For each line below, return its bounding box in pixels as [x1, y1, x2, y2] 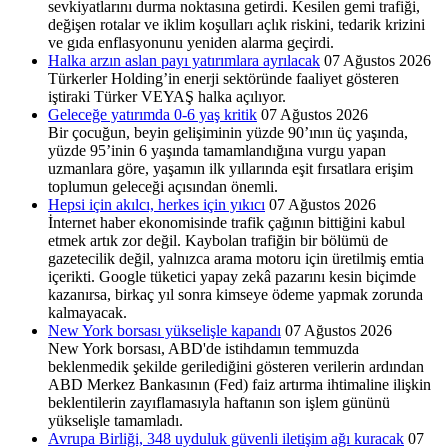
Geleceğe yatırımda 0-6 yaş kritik [48, 105, 257, 123]
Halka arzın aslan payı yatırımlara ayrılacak [48, 51, 320, 69]
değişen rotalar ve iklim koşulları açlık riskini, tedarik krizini [48, 15, 425, 33]
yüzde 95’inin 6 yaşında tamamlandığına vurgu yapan [48, 141, 386, 159]
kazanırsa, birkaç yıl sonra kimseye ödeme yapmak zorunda [48, 285, 423, 303]
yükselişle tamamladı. [48, 411, 183, 429]
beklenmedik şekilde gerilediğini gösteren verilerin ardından [48, 357, 424, 375]
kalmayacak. [48, 303, 127, 321]
